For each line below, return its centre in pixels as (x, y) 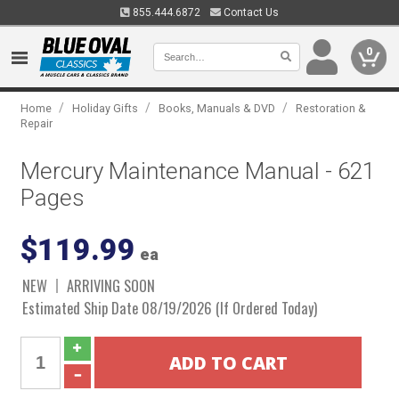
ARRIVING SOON (111, 285)
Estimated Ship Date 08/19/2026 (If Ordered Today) (170, 308)
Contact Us (250, 12)
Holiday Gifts (106, 108)
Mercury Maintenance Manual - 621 (198, 171)
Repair (37, 123)
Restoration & (331, 108)
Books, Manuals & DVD (217, 108)
